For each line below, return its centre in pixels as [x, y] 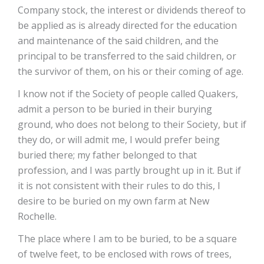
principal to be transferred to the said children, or [127, 56]
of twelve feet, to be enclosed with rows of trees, [125, 254]
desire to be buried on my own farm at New [113, 201]
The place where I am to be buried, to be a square [127, 239]
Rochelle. [37, 216]
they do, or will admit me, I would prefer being [119, 140]
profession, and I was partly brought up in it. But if [129, 170]
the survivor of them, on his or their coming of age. [131, 71]
